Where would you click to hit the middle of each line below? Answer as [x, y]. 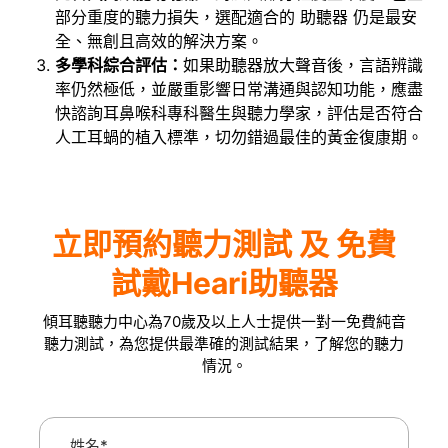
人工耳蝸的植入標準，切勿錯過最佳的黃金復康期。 [239, 136]
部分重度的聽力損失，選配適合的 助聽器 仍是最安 [236, 16]
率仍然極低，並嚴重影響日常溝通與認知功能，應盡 [239, 88]
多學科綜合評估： [119, 64]
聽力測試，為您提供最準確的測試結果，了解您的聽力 [224, 344]
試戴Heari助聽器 [224, 283]
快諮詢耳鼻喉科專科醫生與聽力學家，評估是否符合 [239, 112]
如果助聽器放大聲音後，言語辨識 [303, 64]
